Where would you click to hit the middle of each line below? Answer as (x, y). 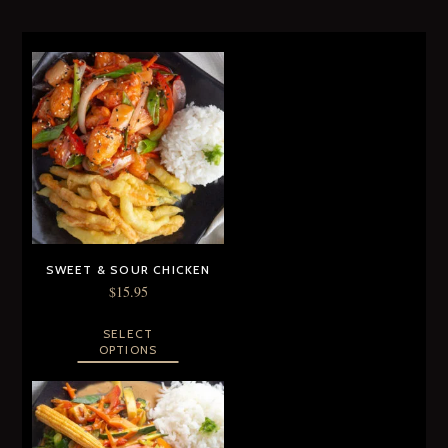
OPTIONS (128, 349)
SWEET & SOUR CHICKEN (128, 269)
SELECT (128, 333)
